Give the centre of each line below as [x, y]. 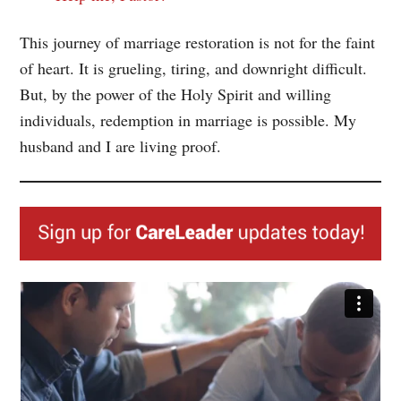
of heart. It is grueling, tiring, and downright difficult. [194, 68]
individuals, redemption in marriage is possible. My [188, 120]
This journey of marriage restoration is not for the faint [198, 43]
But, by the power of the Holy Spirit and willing [176, 94]
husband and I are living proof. [121, 146]
